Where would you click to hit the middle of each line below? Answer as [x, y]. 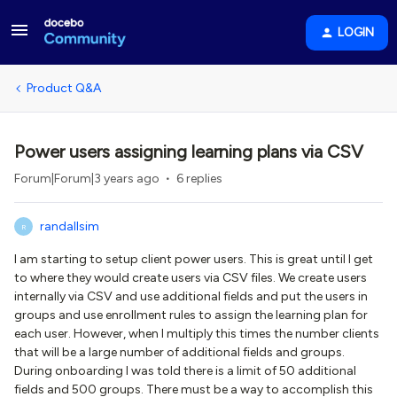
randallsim [70, 226]
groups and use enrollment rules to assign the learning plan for [191, 315]
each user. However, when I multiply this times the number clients [197, 334]
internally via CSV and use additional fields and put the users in [191, 296]
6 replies [199, 179]
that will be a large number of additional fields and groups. [179, 352]
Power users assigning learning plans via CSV [189, 152]
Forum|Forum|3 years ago [87, 179]
